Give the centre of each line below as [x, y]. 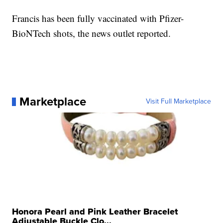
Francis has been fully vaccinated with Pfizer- [98, 18]
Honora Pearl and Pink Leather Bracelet [95, 212]
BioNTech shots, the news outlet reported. [92, 33]
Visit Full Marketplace [178, 102]
